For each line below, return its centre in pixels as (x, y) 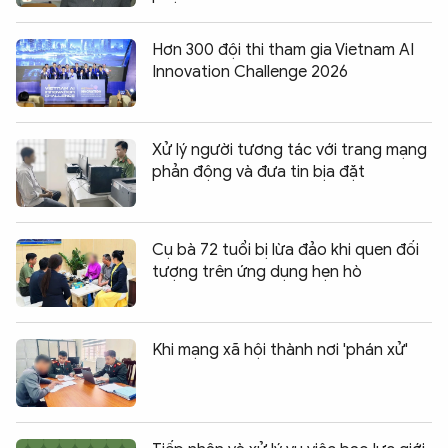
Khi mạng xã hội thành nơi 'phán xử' (280, 349)
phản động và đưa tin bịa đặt (258, 171)
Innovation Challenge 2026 (250, 71)
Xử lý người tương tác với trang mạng (289, 149)
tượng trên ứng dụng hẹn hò (257, 271)
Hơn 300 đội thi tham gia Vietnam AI (283, 49)
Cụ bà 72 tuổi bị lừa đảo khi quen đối (285, 249)
